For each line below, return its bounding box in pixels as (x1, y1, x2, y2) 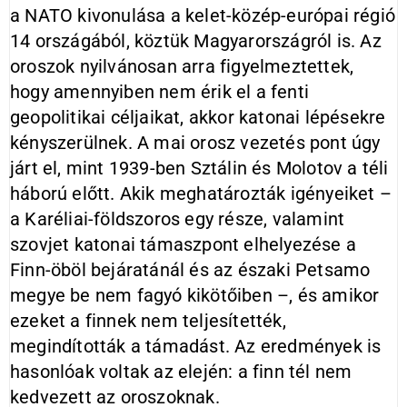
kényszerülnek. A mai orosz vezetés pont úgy (10, 132, 381, 154)
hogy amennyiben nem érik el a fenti (10, 81, 310, 103)
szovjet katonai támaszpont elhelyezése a (10, 233, 357, 255)
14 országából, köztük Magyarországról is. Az (10, 30, 382, 52)
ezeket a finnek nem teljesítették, (10, 310, 286, 332)
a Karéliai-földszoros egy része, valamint (10, 208, 345, 230)
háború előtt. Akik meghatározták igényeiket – (10, 183, 392, 204)
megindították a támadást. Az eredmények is (10, 335, 382, 357)
